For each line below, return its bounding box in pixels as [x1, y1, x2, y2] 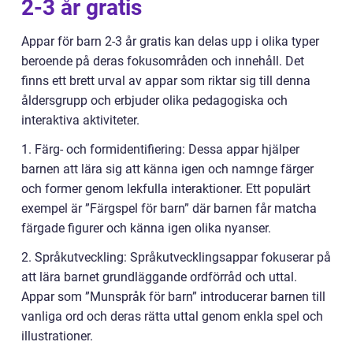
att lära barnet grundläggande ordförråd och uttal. [21, 269, 297, 284]
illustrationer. [21, 329, 93, 344]
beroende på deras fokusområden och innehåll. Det [21, 54, 304, 69]
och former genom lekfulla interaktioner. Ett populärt [21, 181, 310, 196]
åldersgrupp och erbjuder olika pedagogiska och [21, 93, 288, 108]
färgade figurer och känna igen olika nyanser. [21, 221, 271, 236]
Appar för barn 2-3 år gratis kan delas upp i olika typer [21, 34, 319, 49]
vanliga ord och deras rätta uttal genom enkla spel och [21, 309, 323, 324]
